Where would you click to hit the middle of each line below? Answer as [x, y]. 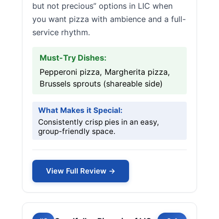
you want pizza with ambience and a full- [109, 19]
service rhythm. [61, 32]
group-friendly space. [77, 131]
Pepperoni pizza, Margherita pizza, [105, 72]
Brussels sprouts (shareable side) [101, 84]
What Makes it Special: [80, 110]
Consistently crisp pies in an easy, [99, 122]
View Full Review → [81, 171]
